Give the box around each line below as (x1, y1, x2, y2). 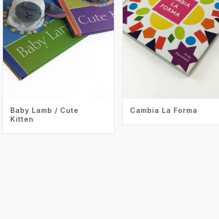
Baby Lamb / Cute (10, 106, 79, 114)
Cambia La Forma (130, 106, 197, 114)
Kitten (10, 114, 34, 123)
